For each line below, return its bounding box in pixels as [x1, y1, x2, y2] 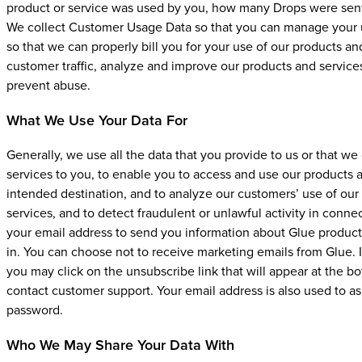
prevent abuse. [6, 78, 90, 94]
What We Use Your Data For [6, 112, 187, 129]
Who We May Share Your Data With [6, 336, 234, 354]
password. [6, 302, 63, 318]
